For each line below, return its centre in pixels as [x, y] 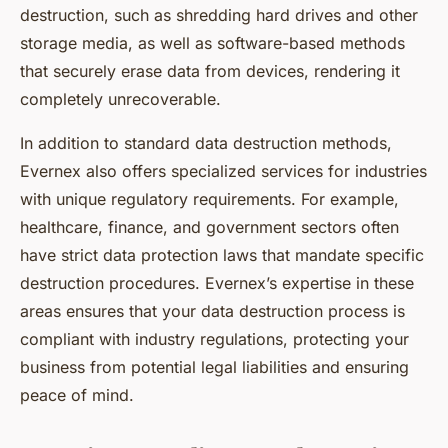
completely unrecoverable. [120, 99]
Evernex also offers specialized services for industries [223, 171]
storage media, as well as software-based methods [212, 43]
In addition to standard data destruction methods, [206, 143]
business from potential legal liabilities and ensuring [214, 367]
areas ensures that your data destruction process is [212, 311]
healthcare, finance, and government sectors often [209, 227]
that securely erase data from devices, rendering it [210, 71]
